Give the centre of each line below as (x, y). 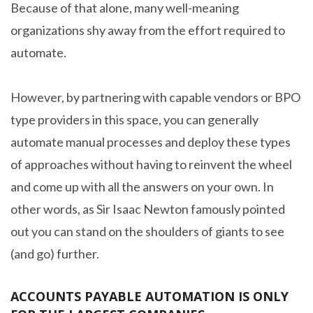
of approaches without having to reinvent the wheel (151, 164)
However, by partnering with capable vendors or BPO (155, 97)
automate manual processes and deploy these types (151, 142)
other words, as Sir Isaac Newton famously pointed (148, 209)
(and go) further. (55, 254)
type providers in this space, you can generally (134, 119)
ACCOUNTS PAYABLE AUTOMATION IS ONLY (150, 296)
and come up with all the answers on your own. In (142, 187)
